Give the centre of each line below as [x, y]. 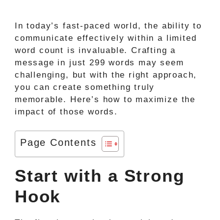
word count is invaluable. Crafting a [96, 50]
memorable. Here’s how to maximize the [105, 99]
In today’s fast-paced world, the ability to [108, 26]
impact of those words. [66, 112]
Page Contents [58, 143]
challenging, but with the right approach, [106, 75]
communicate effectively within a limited [106, 38]
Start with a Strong [100, 175]
